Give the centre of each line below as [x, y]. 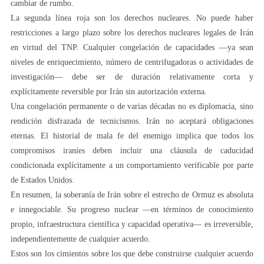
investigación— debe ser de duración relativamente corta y [132, 77]
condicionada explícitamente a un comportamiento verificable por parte [132, 165]
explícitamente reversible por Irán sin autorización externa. [109, 91]
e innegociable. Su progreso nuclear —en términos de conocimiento [132, 209]
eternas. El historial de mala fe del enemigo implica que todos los [132, 136]
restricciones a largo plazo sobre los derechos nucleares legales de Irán [132, 32]
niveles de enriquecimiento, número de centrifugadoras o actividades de [132, 62]
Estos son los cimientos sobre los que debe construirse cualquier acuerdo [132, 253]
